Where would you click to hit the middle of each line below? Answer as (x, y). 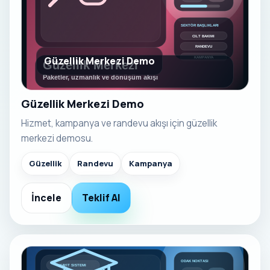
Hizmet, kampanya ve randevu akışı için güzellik (119, 123)
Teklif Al (101, 197)
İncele (46, 197)
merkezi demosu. (57, 138)
